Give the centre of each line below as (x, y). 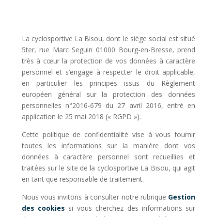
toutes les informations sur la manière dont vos (108, 146)
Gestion (182, 197)
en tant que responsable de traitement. (83, 179)
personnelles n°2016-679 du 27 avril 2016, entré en (108, 105)
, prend (184, 50)
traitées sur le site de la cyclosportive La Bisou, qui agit (108, 168)
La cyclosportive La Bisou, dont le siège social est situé (108, 39)
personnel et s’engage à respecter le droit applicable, (108, 72)
